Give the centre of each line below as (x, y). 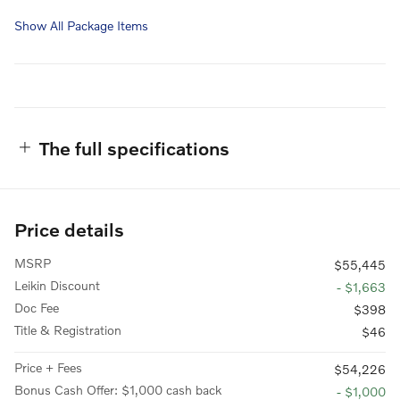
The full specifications (134, 147)
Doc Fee (37, 307)
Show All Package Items (81, 25)
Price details (69, 229)
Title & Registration (68, 329)
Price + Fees (48, 367)
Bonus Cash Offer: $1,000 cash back (118, 389)
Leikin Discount (57, 285)
